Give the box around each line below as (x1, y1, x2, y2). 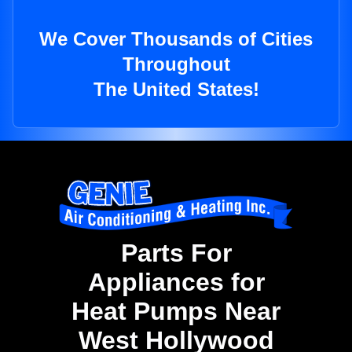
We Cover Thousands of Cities (39, 28, 313, 50)
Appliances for (87, 268, 265, 297)
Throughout (122, 53, 230, 75)
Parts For (120, 239, 232, 268)
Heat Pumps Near (71, 297, 280, 326)
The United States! (93, 79, 259, 101)
